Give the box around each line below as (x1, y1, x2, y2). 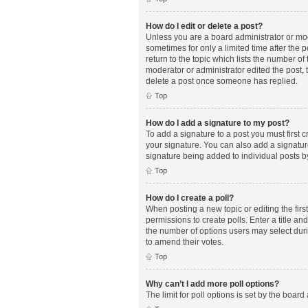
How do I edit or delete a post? (146, 21, 263, 31)
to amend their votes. (146, 236, 223, 247)
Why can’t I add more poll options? (146, 278, 279, 289)
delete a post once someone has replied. (146, 76, 298, 86)
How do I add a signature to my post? (146, 118, 289, 128)
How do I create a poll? (146, 192, 234, 203)
